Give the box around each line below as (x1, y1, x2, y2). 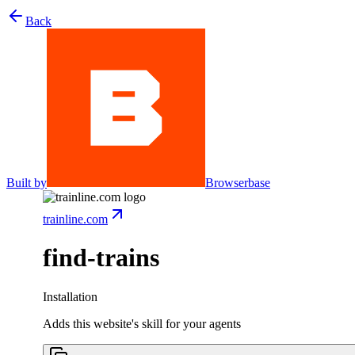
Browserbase (205, 176, 270, 189)
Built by (6, 176, 47, 189)
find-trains (43, 243, 159, 273)
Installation (43, 289, 97, 303)
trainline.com (43, 212, 108, 226)
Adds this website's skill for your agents (43, 316, 241, 330)
